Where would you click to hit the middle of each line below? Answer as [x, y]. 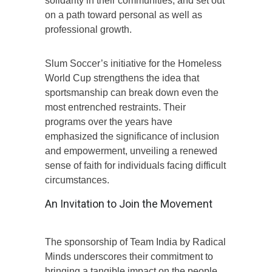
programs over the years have [109, 122]
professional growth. [88, 29]
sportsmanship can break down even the [132, 93]
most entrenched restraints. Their [115, 107]
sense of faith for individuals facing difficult [135, 165]
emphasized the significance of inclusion [132, 136]
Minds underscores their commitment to [129, 257]
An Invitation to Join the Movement [129, 204]
